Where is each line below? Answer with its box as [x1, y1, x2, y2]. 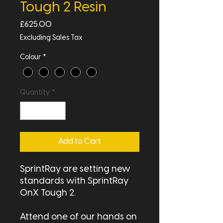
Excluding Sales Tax [20, 34, 83, 42]
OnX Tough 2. [20, 189, 76, 199]
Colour [20, 54, 41, 61]
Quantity [20, 89, 50, 97]
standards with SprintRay [20, 177, 128, 187]
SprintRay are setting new [20, 165, 130, 175]
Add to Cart [58, 137, 101, 146]
